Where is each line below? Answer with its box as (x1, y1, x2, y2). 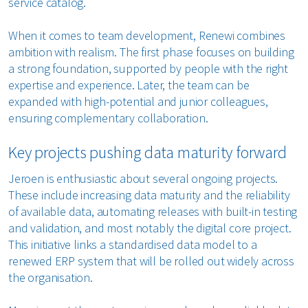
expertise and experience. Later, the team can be (8, 76, 250, 93)
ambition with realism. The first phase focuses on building (8, 43, 294, 60)
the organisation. (8, 269, 98, 285)
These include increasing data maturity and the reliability (8, 186, 290, 203)
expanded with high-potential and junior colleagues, (8, 93, 268, 109)
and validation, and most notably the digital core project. (8, 219, 291, 236)
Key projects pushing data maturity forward (8, 141, 290, 163)
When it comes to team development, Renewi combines (8, 27, 286, 43)
